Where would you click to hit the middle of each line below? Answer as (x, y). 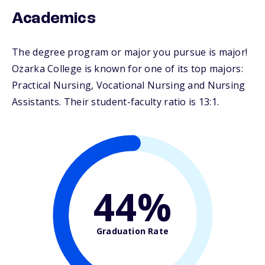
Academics (54, 19)
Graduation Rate (132, 231)
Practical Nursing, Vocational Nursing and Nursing (129, 85)
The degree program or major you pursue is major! (130, 52)
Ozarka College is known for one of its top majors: (127, 69)
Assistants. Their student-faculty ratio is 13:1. (116, 102)
